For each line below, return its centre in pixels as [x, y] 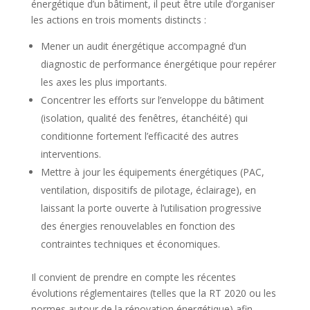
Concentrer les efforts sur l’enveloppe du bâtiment [152, 100]
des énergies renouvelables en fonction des [138, 226]
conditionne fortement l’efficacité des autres [139, 136]
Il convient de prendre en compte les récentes [133, 277]
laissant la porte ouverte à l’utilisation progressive [151, 208]
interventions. [71, 154]
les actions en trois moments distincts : [118, 19]
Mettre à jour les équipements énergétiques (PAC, [152, 172]
